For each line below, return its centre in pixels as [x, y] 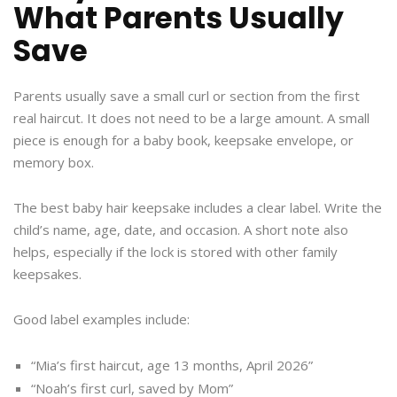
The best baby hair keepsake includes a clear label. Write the [198, 208]
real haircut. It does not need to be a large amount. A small [191, 118]
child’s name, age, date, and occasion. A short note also [181, 230]
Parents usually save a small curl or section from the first [187, 96]
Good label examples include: [101, 319]
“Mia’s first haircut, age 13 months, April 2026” [172, 366]
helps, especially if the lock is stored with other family [175, 252]
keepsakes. [47, 274]
